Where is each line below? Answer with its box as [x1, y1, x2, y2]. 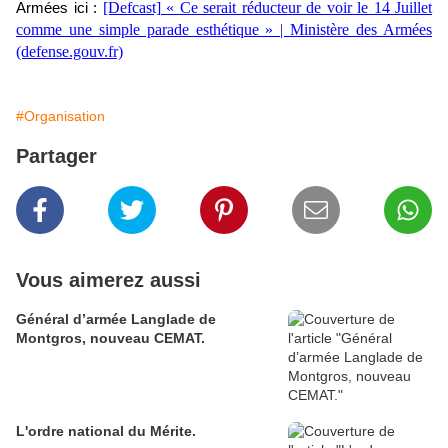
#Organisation [16, 108, 105, 125]
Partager [16, 145, 97, 168]
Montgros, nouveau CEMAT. [16, 330, 205, 347]
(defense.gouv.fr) [16, 43, 123, 61]
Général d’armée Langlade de [16, 311, 216, 328]
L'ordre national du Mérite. [16, 423, 196, 440]
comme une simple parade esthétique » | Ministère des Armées [16, 21, 432, 39]
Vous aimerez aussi [16, 269, 201, 292]
